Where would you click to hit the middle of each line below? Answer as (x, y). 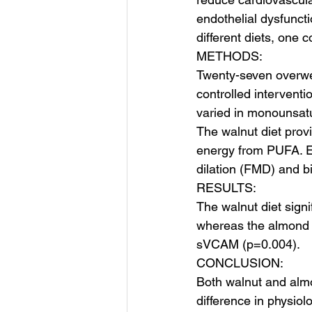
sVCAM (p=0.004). (248, 244)
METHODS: (229, 56)
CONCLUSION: (240, 263)
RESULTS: (226, 188)
